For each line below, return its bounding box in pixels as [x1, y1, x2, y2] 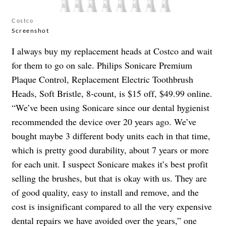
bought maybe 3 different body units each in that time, [12, 130, 210, 142]
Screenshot [12, 27, 49, 35]
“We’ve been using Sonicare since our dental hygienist [12, 101, 209, 114]
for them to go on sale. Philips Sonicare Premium [12, 59, 192, 72]
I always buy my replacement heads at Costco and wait [12, 45, 212, 58]
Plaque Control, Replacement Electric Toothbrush [12, 73, 193, 86]
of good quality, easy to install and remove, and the [12, 186, 199, 199]
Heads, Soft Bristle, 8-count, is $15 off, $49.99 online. [12, 87, 212, 100]
